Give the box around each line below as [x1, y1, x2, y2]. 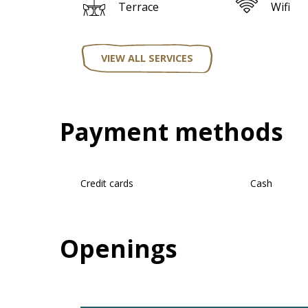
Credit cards [80, 177, 134, 190]
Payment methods [60, 115, 284, 148]
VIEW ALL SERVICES [100, 52, 193, 65]
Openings [60, 232, 178, 265]
